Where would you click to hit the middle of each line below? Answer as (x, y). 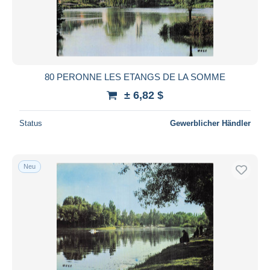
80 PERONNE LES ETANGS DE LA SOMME (135, 77)
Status (31, 123)
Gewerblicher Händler (210, 123)
